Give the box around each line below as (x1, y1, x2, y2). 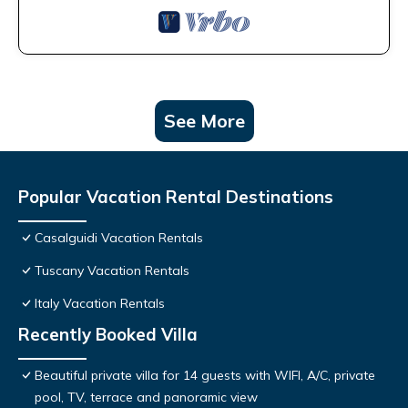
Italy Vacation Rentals (35, 295, 165, 312)
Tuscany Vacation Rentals (35, 262, 189, 280)
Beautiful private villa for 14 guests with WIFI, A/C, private (35, 367, 375, 384)
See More (163, 109, 245, 133)
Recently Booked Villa (18, 323, 198, 346)
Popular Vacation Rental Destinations (18, 186, 333, 209)
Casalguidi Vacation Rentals (35, 229, 203, 247)
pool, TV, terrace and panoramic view (35, 389, 258, 406)
